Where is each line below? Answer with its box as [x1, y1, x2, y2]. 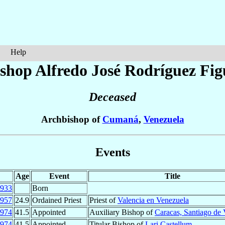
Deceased [89, 90, 136, 104]
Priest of [89, 195, 118, 204]
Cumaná [102, 114, 139, 125]
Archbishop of [41, 114, 102, 125]
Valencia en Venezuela [118, 195, 189, 204]
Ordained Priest [32, 195, 81, 204]
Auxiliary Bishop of [89, 207, 155, 216]
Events [95, 145, 130, 159]
